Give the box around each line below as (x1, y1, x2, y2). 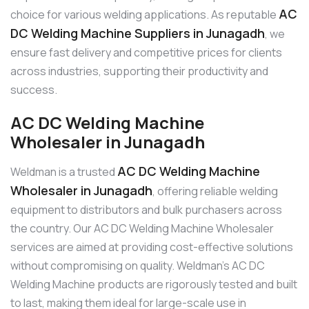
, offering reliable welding (152, 183, 278, 199)
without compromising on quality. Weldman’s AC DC (10, 257, 265, 273)
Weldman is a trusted (10, 163, 117, 179)
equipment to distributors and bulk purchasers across (10, 201, 282, 217)
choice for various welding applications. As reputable (10, 7, 279, 23)
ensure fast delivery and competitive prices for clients (10, 45, 282, 61)
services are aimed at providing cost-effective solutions (10, 239, 293, 255)
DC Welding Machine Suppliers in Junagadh (10, 25, 265, 42)
